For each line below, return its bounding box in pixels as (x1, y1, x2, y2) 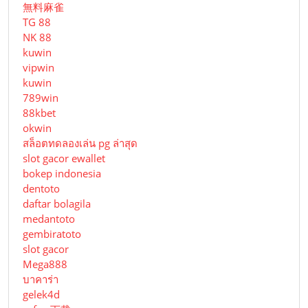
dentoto (23, 181, 60, 196)
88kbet (23, 106, 56, 120)
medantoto (23, 212, 75, 226)
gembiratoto (23, 227, 81, 241)
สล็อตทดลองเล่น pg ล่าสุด (23, 136, 137, 151)
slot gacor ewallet (23, 151, 105, 166)
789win (23, 91, 58, 105)
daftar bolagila (23, 197, 91, 211)
